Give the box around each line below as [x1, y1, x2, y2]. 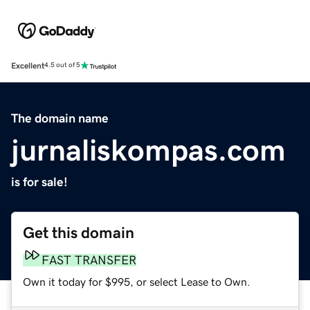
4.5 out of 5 [44, 62, 80, 69]
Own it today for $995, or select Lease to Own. [23, 275, 250, 287]
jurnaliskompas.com [11, 134, 286, 165]
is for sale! [11, 175, 68, 188]
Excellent [11, 61, 44, 70]
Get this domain [23, 224, 134, 241]
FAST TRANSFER [42, 253, 136, 266]
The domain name [11, 111, 109, 125]
